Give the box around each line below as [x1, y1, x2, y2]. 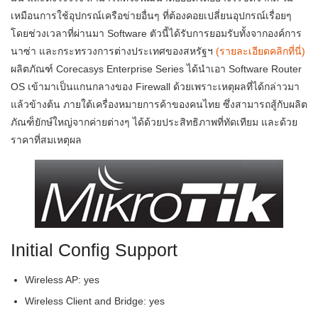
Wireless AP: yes [25, 274, 99, 285]
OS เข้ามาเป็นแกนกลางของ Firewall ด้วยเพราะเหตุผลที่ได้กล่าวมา [11, 81, 300, 92]
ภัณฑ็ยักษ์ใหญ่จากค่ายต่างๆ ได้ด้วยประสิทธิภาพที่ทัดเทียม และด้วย [11, 116, 297, 128]
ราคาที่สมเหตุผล [11, 134, 82, 146]
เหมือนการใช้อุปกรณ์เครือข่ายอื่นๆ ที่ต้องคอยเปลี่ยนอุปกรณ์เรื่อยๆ [11, 10, 292, 21]
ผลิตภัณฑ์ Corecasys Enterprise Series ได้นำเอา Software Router [11, 63, 302, 75]
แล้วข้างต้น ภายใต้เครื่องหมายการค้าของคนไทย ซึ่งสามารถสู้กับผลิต [11, 99, 307, 110]
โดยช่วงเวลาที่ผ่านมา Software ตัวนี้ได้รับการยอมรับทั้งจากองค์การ [11, 28, 302, 39]
